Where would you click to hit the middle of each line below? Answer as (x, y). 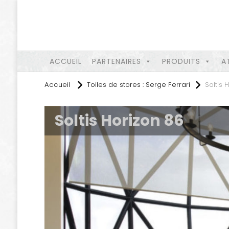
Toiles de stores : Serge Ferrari (138, 85)
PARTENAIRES (116, 61)
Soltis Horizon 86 (119, 121)
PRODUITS (181, 61)
